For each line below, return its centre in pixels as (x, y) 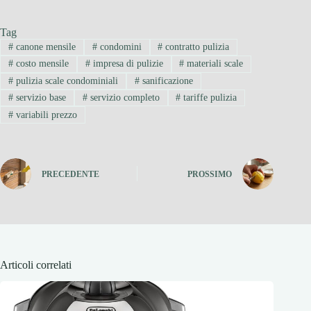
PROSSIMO (210, 175)
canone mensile (44, 47)
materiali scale (214, 64)
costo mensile (41, 64)
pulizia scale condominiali (65, 81)
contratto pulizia (196, 47)
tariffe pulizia (209, 98)
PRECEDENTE (70, 175)
